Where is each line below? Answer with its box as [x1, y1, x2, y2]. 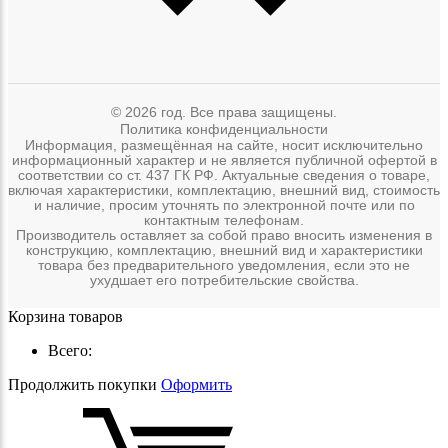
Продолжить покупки [8, 376, 157, 394]
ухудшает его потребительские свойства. [89, 273, 359, 289]
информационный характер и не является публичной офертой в [11, 153, 437, 169]
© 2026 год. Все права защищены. [111, 104, 337, 121]
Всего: [48, 342, 92, 360]
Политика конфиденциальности [120, 121, 328, 138]
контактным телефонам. [144, 213, 304, 229]
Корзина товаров [8, 308, 123, 326]
